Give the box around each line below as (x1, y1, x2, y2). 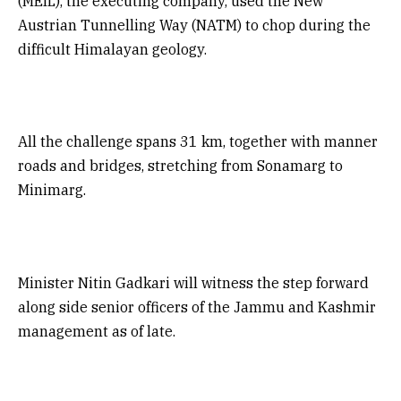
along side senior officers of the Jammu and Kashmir (18, 297, 376, 316)
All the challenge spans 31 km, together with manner (18, 132, 378, 151)
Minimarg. (18, 181, 86, 200)
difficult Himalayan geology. (18, 40, 207, 59)
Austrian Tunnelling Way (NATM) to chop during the (18, 16, 371, 35)
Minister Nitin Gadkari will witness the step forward (18, 273, 369, 292)
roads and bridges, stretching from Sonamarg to (18, 157, 343, 175)
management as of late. (18, 321, 175, 340)
